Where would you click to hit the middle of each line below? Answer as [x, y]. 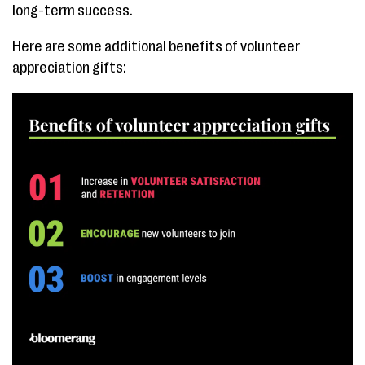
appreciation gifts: [69, 68]
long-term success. [73, 11]
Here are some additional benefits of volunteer [156, 46]
